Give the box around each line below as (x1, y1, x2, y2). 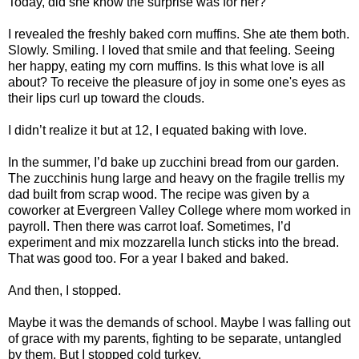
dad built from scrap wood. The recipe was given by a (8, 187, 309, 201)
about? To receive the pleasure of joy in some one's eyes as (8, 75, 345, 89)
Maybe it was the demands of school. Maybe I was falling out (8, 315, 350, 329)
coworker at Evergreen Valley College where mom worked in (8, 203, 351, 217)
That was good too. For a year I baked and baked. (8, 251, 288, 265)
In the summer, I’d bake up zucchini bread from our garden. (8, 155, 339, 169)
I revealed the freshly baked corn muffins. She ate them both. (8, 26, 349, 41)
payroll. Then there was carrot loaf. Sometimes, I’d (8, 219, 291, 233)
